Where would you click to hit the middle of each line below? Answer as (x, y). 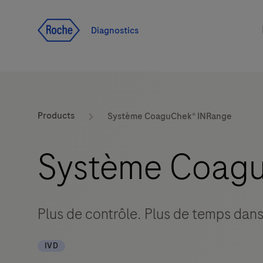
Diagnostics (115, 30)
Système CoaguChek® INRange (170, 117)
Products (56, 116)
